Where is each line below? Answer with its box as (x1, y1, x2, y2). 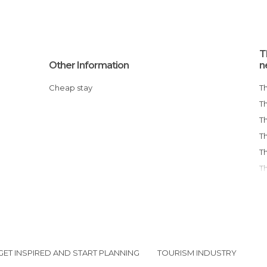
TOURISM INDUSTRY (157, 248, 237, 257)
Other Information (49, 60, 129, 71)
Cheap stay (55, 83, 93, 92)
